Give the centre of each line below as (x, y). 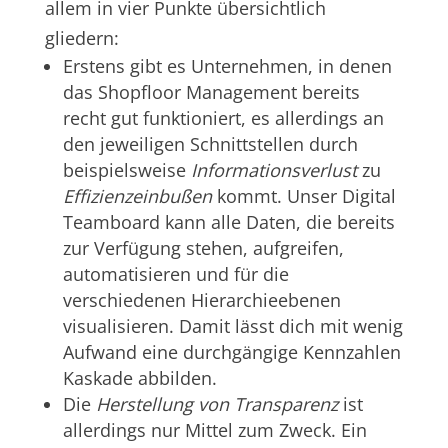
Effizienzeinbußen (137, 195)
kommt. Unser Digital (303, 195)
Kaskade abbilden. (139, 377)
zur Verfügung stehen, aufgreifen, (203, 247)
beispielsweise (126, 169)
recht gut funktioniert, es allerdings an (223, 117)
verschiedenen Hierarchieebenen (201, 299)
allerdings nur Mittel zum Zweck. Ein (214, 429)
